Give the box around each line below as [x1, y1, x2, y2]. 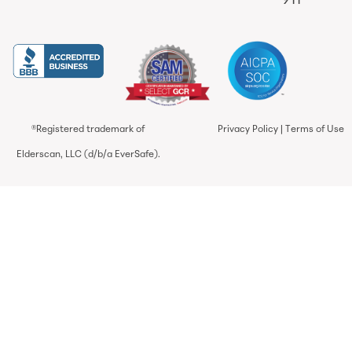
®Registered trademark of [31, 124, 145, 134]
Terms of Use [285, 124, 344, 134]
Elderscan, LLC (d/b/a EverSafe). [16, 149, 160, 159]
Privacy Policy [218, 124, 278, 134]
